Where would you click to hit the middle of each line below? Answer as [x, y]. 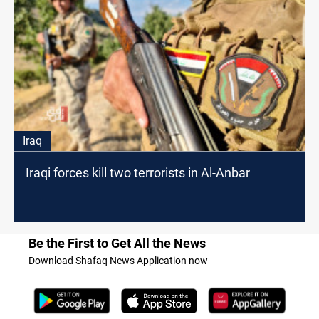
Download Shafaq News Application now [118, 261]
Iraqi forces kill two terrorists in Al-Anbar [138, 173]
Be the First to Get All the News [117, 244]
